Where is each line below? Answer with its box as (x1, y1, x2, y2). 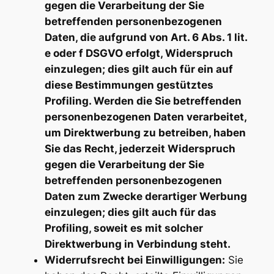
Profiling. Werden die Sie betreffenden (44, 95, 242, 108)
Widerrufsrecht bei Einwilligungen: (44, 254, 225, 267)
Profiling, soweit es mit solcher (44, 222, 203, 235)
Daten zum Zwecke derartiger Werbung (44, 190, 247, 203)
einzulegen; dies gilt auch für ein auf (44, 63, 233, 76)
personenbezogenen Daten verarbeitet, (44, 111, 246, 124)
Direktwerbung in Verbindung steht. (44, 238, 231, 251)
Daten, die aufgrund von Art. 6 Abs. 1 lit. (44, 31, 247, 44)
